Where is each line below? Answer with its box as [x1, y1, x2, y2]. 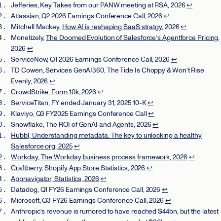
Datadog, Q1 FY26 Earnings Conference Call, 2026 [11, 184, 162, 194]
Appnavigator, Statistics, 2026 [11, 174, 99, 184]
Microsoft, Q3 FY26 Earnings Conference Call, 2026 [11, 195, 165, 205]
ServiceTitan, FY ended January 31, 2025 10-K [11, 98, 148, 108]
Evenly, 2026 [11, 76, 50, 86]
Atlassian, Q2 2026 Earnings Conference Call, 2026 [11, 11, 164, 21]
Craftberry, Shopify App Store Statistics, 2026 [11, 163, 146, 173]
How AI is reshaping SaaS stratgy [62, 22, 162, 32]
